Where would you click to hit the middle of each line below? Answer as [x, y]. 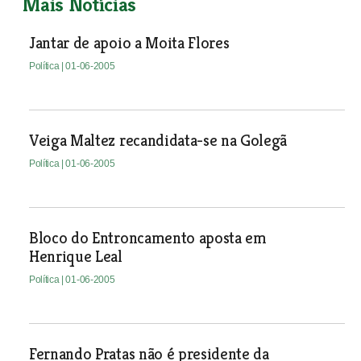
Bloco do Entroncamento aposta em [147, 238]
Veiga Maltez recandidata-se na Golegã [158, 141]
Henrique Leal [75, 257]
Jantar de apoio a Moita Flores [129, 43]
